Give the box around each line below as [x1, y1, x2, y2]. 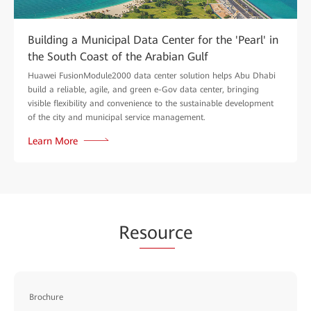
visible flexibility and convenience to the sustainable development [28, 98, 274, 108]
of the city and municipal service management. [28, 112, 205, 122]
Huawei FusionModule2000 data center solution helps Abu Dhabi [28, 70, 276, 81]
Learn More [28, 135, 78, 146]
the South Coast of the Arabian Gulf [28, 49, 208, 63]
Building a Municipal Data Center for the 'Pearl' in [28, 33, 278, 47]
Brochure [29, 292, 63, 302]
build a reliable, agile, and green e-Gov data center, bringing [28, 84, 259, 94]
